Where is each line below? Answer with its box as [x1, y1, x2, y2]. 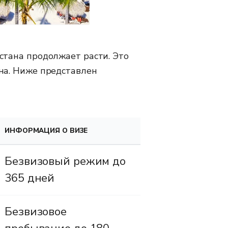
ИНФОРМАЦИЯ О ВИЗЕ [5, 125, 88, 135]
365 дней [5, 170, 55, 186]
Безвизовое [5, 204, 67, 219]
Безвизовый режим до [5, 153, 126, 169]
